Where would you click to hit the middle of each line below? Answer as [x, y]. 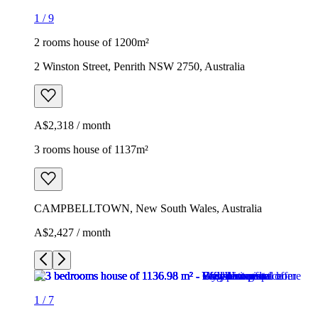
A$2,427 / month [72, 232]
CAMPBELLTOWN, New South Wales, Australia [148, 208]
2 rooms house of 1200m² [92, 42]
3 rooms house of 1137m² [91, 149]
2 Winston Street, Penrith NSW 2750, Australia [139, 66]
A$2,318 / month [72, 125]
